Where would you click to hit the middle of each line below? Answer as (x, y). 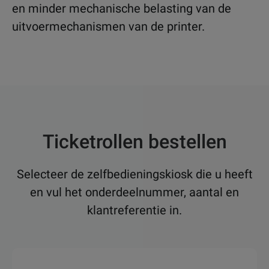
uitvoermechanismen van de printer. (108, 26)
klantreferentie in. (134, 210)
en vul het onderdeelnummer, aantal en (134, 192)
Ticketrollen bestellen (134, 141)
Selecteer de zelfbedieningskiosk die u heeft (134, 174)
